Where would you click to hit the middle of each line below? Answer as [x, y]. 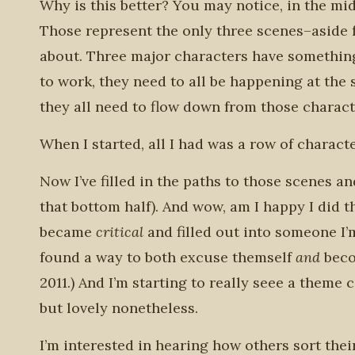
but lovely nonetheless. [119, 308]
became [68, 232]
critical [120, 232]
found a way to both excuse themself [168, 257]
